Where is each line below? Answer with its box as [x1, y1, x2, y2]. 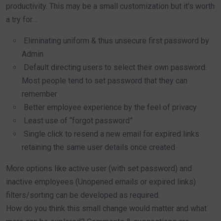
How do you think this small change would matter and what [6, 204, 207, 213]
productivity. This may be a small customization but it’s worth [6, 1, 215, 11]
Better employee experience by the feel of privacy [22, 103, 197, 112]
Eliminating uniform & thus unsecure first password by [22, 36, 209, 45]
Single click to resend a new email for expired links [22, 129, 199, 139]
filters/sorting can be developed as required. [6, 190, 160, 200]
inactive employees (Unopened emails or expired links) [6, 177, 196, 186]
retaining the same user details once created [22, 143, 175, 152]
